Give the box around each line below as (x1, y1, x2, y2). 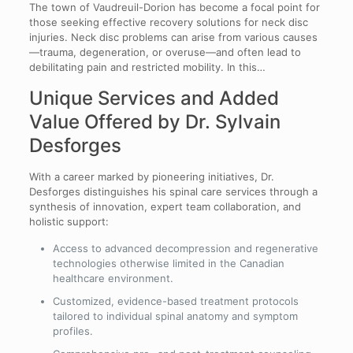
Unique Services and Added (28, 87, 279, 110)
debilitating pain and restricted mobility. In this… (28, 61, 266, 74)
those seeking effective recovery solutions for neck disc (28, 16, 308, 29)
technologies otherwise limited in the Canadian (52, 257, 284, 270)
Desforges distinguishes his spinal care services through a (28, 185, 318, 199)
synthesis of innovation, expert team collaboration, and (28, 200, 301, 214)
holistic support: (28, 215, 109, 229)
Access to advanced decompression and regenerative (52, 242, 318, 255)
